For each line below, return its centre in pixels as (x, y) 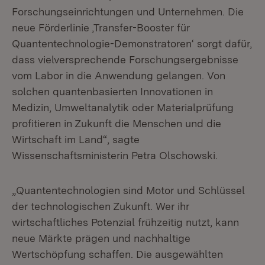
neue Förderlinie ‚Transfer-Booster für (101, 28)
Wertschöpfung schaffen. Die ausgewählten (117, 254)
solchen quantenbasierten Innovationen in (112, 91)
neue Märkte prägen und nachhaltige (101, 238)
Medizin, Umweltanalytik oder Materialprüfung (123, 107)
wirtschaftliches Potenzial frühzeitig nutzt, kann (125, 222)
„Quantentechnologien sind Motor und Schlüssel (128, 190)
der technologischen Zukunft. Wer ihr (101, 206)
